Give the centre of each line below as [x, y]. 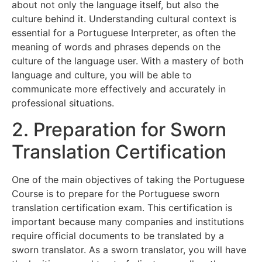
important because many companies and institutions [128, 221]
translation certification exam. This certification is [122, 207]
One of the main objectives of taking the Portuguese [128, 179]
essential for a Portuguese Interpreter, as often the [124, 33]
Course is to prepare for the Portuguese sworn [116, 193]
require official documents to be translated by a [118, 235]
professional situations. [63, 103]
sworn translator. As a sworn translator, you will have [129, 249]
